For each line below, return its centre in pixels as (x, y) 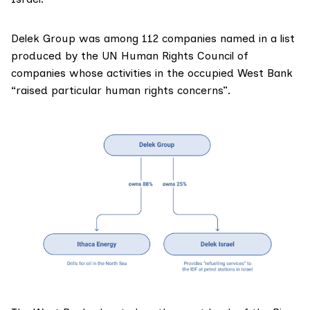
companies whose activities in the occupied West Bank (152, 73)
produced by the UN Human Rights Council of (130, 56)
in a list (275, 39)
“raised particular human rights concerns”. (121, 91)
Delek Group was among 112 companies (116, 39)
